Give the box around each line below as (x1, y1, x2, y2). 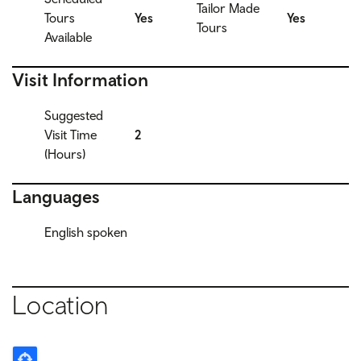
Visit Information (12, 68, 148, 90)
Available (44, 30, 92, 45)
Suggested (44, 108, 103, 123)
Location (12, 289, 109, 321)
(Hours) (44, 147, 85, 162)
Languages (12, 185, 100, 207)
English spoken (44, 224, 127, 239)
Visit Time (44, 127, 97, 143)
